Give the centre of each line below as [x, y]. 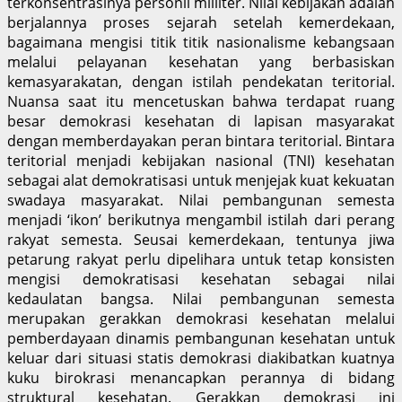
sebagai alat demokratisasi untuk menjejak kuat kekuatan [201, 180]
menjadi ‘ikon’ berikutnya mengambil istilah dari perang [201, 219]
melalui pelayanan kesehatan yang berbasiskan [201, 61]
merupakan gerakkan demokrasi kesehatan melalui [201, 318]
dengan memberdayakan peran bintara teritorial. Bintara [201, 140]
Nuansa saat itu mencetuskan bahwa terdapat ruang [201, 101]
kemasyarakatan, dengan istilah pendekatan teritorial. [201, 81]
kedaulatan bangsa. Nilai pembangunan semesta [201, 298]
